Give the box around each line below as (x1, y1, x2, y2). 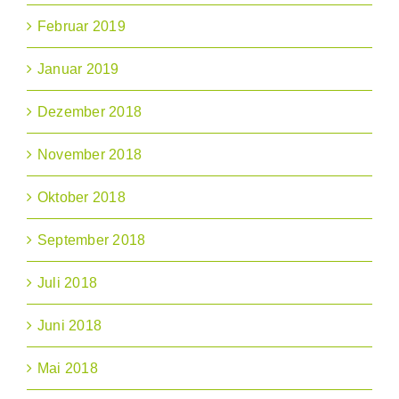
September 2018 (37, 232, 146, 248)
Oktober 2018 (37, 190, 126, 206)
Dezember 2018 (37, 104, 142, 120)
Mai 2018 (37, 361, 98, 377)
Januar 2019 (37, 61, 119, 77)
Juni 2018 (37, 318, 102, 334)
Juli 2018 (37, 275, 98, 291)
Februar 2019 (37, 19, 126, 35)
